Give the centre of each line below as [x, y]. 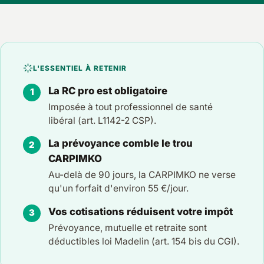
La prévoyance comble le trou [121, 143]
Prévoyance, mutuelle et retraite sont [128, 228]
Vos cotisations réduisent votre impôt [141, 211]
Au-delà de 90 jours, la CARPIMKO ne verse [142, 175]
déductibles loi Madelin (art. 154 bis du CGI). [144, 242]
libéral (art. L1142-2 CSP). [103, 120]
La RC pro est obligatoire [108, 90]
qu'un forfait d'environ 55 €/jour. [119, 189]
